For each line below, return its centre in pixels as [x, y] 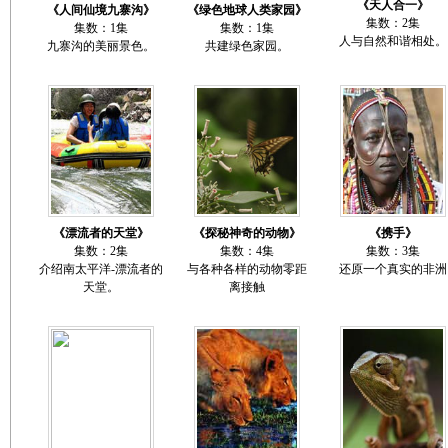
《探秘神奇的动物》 [246, 233]
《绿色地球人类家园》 [246, 10]
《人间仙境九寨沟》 [100, 10]
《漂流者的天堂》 [100, 233]
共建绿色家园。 [246, 46]
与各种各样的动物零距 [246, 269]
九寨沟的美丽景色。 [100, 46]
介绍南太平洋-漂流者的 [100, 269]
